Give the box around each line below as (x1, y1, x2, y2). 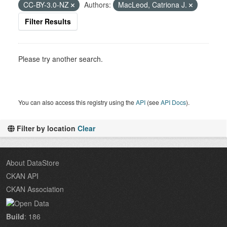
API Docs (161, 98, 186, 106)
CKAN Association (6, 184, 64, 194)
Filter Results (25, 16, 71, 26)
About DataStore (6, 158, 59, 168)
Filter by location (15, 123, 78, 133)
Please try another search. (18, 54, 103, 64)
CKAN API (6, 171, 39, 181)
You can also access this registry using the (18, 98, 136, 106)
